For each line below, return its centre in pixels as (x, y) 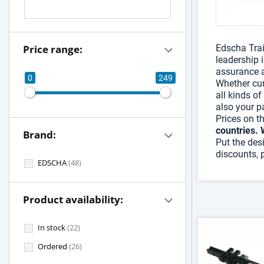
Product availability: (73, 199)
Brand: (39, 135)
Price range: (53, 49)
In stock (52, 227)
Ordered (53, 246)
